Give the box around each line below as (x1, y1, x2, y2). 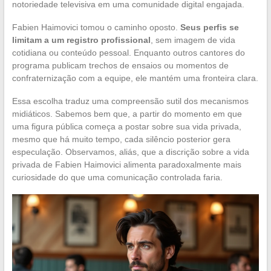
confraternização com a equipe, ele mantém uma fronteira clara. (11, 73, 258, 83)
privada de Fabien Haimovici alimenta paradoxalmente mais (11, 159, 241, 169)
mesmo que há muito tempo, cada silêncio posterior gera (11, 134, 230, 144)
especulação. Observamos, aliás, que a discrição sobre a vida (11, 146, 249, 157)
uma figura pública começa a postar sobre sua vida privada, (11, 121, 241, 131)
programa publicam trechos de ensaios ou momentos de (11, 60, 229, 70)
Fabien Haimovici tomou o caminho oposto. (11, 22, 180, 32)
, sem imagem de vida (150, 34, 235, 45)
